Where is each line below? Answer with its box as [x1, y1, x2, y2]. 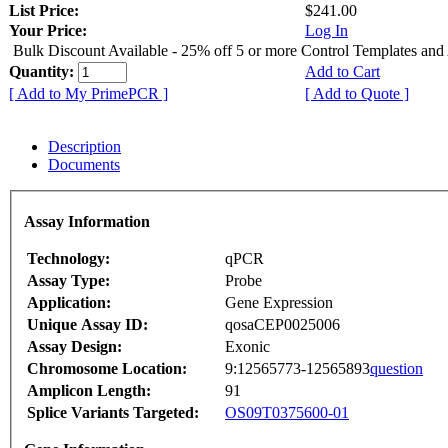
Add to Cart [305, 62, 380, 80]
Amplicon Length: [27, 382, 151, 400]
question [370, 360, 423, 378]
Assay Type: [27, 272, 110, 290]
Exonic [225, 338, 270, 356]
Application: [27, 294, 111, 312]
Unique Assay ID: [27, 316, 148, 334]
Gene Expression [225, 294, 333, 312]
